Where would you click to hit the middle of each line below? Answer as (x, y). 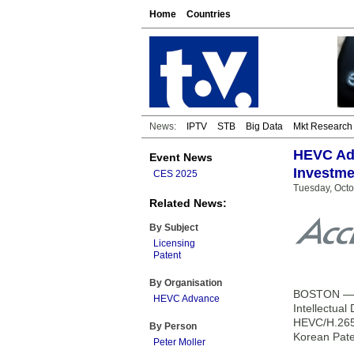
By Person (173, 326)
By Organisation (186, 283)
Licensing (174, 243)
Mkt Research (323, 126)
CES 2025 (175, 174)
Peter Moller (179, 342)
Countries (209, 14)
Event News (181, 157)
